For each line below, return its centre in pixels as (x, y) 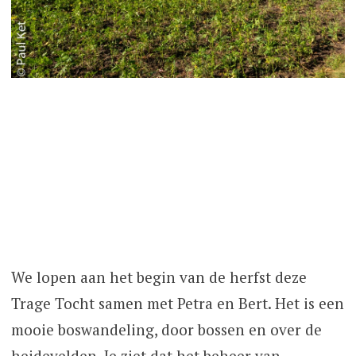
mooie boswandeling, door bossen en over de (166, 330)
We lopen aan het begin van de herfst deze (159, 277)
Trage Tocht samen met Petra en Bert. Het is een (177, 304)
